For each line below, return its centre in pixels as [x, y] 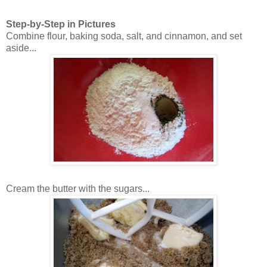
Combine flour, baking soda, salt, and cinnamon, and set [124, 36]
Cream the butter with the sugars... [78, 188]
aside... [21, 48]
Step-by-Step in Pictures [61, 24]
